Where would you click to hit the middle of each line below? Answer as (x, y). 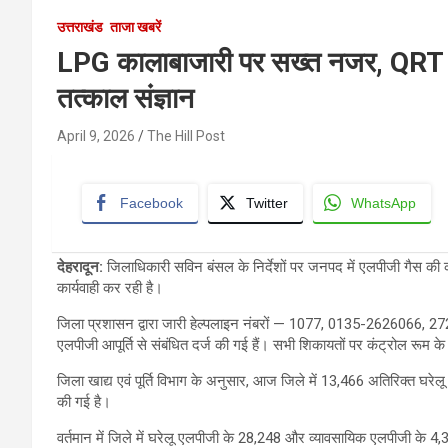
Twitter (267, 203)
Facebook (151, 203)
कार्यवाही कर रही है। (110, 288)
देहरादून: (80, 267)
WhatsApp (383, 203)
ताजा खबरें (135, 27)
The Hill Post (186, 136)
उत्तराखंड (80, 27)
